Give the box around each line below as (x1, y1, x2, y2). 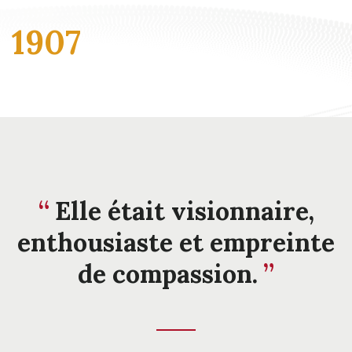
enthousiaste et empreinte (17, 225, 335, 258)
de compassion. (78, 257, 258, 290)
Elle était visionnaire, (54, 194, 314, 227)
